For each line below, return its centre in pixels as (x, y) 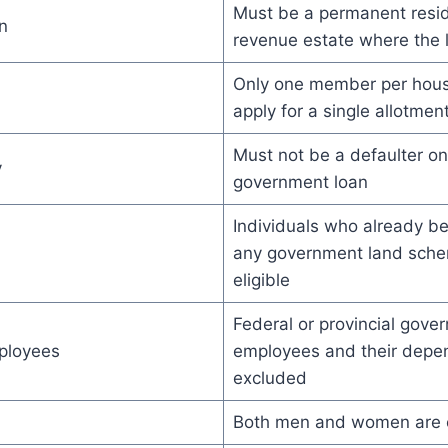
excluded (269, 377)
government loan (300, 181)
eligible (261, 279)
